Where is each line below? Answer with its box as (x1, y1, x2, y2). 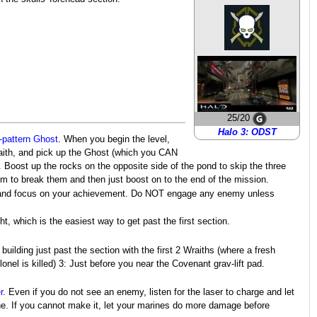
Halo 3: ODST (217, 127, 277, 138)
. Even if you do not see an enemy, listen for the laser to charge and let (3, 287, 294, 298)
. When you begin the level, (58, 134, 170, 144)
